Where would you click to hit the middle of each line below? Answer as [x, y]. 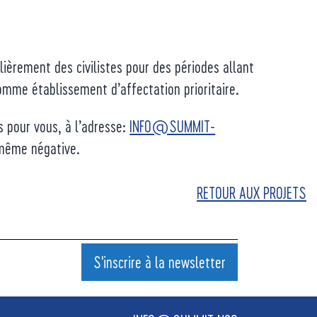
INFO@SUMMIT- [173, 126]
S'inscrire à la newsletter [159, 261]
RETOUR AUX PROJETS [252, 192]
